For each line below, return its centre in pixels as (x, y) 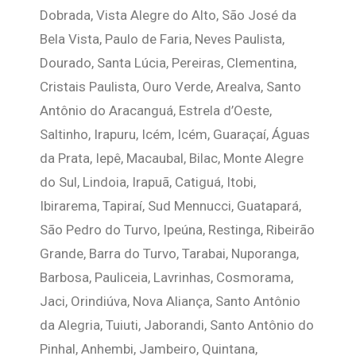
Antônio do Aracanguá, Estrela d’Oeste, (156, 110)
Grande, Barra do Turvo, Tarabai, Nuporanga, (169, 253)
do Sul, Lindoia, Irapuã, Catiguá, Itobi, (148, 182)
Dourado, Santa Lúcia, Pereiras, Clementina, (168, 63)
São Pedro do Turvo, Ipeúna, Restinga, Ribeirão (177, 230)
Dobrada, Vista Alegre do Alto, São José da (168, 15)
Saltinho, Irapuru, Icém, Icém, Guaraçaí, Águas (175, 134)
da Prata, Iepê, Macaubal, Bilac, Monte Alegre (172, 158)
